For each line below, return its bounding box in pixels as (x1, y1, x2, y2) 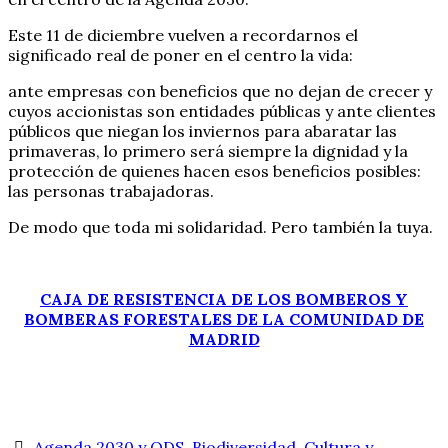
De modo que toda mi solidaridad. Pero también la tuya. (8, 216, 433, 237)
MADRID (188, 328, 260, 349)
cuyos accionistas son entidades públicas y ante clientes (8, 100, 436, 121)
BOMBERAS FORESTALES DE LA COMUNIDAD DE (24, 308, 424, 329)
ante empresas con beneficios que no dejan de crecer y (8, 80, 432, 101)
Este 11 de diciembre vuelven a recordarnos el (8, 24, 358, 45)
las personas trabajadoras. (8, 180, 214, 201)
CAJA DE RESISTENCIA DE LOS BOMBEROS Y (40, 288, 408, 309)
